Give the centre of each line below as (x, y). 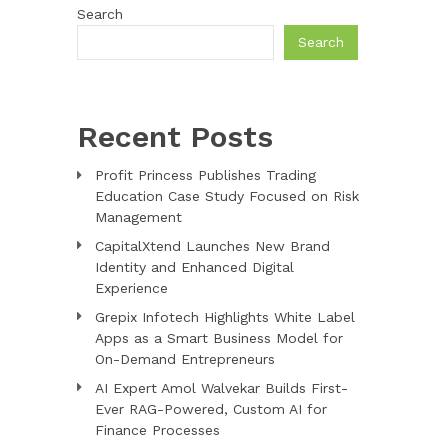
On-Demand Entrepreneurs (184, 358)
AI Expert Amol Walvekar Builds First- (221, 387)
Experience (131, 287)
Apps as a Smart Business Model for (218, 337)
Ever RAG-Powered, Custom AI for (210, 408)
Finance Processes (157, 429)
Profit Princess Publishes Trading (205, 174)
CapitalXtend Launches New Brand (212, 245)
